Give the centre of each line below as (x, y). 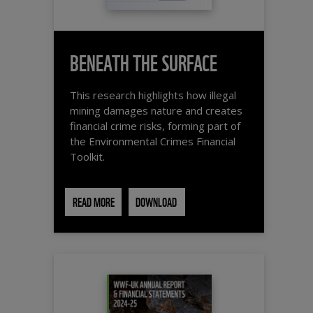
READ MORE (93, 202)
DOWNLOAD (156, 202)
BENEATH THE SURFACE (143, 61)
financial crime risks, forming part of (155, 126)
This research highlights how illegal (153, 95)
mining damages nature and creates (156, 111)
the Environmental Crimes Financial (152, 141)
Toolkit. (87, 157)
